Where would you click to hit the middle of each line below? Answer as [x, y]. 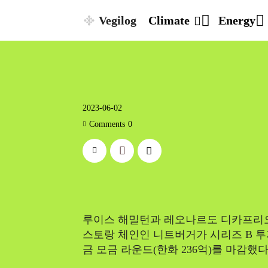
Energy [237, 20]
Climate [169, 20]
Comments [107, 124]
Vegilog [118, 20]
